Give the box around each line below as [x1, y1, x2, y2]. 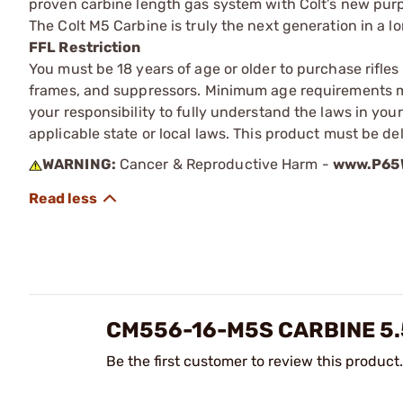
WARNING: [42, 155, 116, 173]
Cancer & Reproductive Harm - [115, 155, 333, 173]
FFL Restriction [29, 38, 141, 56]
